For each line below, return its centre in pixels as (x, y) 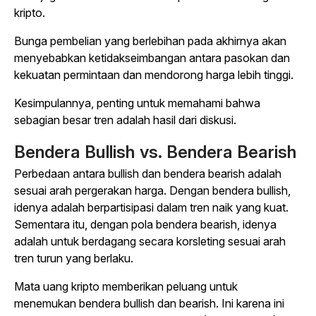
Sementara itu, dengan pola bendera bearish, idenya (145, 225)
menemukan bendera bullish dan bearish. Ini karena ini (149, 304)
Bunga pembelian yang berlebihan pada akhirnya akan (150, 41)
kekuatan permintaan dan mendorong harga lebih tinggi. (154, 75)
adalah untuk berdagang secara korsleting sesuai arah (150, 242)
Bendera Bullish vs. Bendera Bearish (156, 152)
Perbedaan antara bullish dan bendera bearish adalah (148, 174)
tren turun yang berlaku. (74, 259)
